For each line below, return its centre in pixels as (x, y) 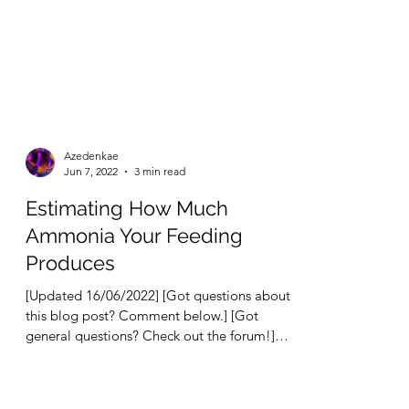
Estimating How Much (127, 290)
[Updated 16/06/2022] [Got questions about (158, 378)
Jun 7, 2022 (91, 253)
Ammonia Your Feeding (134, 318)
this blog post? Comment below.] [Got (142, 398)
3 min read (160, 253)
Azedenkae (91, 238)
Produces (70, 345)
